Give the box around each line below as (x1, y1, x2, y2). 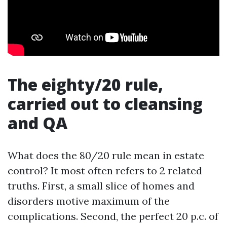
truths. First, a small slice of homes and (8, 179, 195, 192)
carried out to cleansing (8, 93, 203, 115)
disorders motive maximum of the (8, 195, 170, 207)
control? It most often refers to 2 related (8, 164, 202, 177)
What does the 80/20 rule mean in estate (8, 149, 204, 162)
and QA (8, 112, 67, 134)
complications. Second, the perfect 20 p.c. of (8, 210, 218, 222)
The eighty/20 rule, (8, 73, 163, 95)
